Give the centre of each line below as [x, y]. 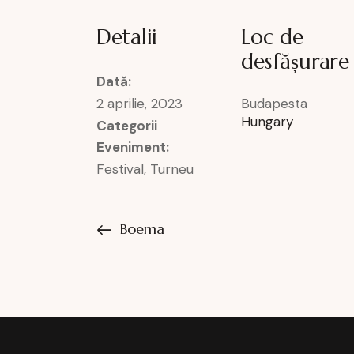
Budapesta [275, 104]
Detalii [127, 37]
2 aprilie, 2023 [139, 104]
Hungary [267, 122]
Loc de [272, 37]
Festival [120, 169]
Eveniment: [133, 147]
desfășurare [296, 62]
